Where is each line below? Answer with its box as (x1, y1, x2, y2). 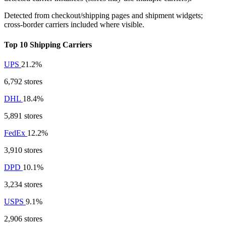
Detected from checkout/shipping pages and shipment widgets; (4, 11, 203, 20)
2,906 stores (4, 214, 42, 223)
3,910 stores (4, 145, 42, 154)
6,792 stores (4, 77, 42, 86)
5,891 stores (4, 111, 42, 120)
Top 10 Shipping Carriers (4, 40, 92, 49)
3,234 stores (4, 180, 42, 189)
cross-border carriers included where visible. (4, 20, 144, 29)
